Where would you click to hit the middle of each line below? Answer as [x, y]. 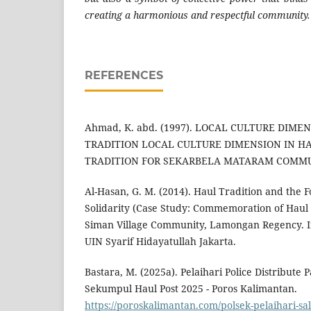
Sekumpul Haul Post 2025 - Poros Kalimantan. [191, 289]
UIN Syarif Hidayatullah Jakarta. [160, 242]
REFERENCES [124, 76]
